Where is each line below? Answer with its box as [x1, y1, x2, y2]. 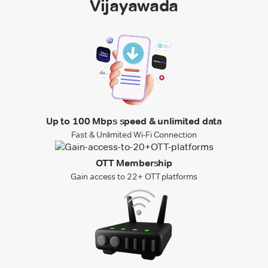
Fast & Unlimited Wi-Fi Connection [71, 129, 197, 140]
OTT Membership [96, 157, 172, 169]
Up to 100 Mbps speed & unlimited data [45, 115, 223, 127]
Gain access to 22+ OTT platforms [71, 170, 197, 182]
